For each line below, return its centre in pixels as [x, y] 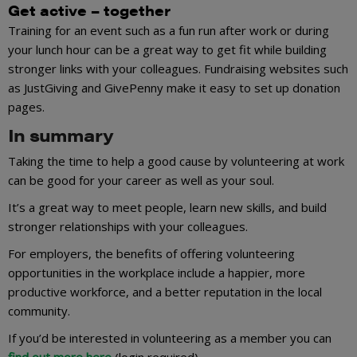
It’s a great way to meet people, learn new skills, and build [167, 207]
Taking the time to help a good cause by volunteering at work [176, 161]
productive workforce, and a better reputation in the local [165, 291]
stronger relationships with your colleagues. [128, 226]
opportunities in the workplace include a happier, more [157, 272]
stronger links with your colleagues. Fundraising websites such [178, 68]
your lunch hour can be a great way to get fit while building [167, 49]
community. [39, 310]
